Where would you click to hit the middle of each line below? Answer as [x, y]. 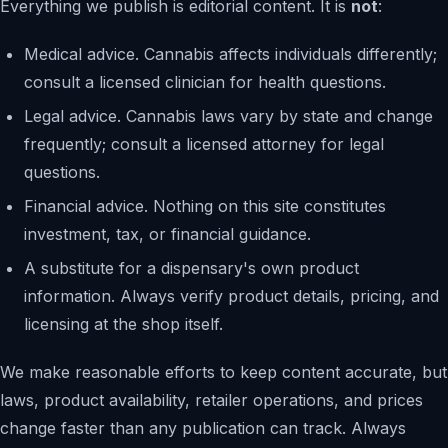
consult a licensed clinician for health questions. [205, 82]
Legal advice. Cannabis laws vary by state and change [228, 116]
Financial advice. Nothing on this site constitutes [205, 206]
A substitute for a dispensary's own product [191, 268]
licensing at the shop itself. [123, 324]
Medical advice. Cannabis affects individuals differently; [230, 54]
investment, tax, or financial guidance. [167, 234]
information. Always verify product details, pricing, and [231, 296]
